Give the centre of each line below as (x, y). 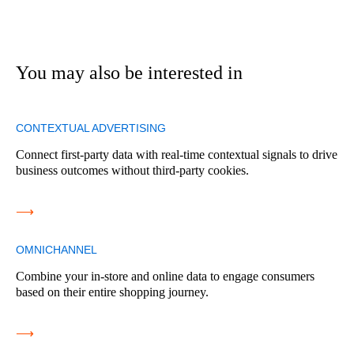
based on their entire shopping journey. (112, 292)
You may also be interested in (129, 72)
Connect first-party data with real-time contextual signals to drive (177, 154)
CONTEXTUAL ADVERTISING (91, 128)
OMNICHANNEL (56, 249)
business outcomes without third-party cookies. (132, 170)
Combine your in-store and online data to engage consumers (165, 276)
